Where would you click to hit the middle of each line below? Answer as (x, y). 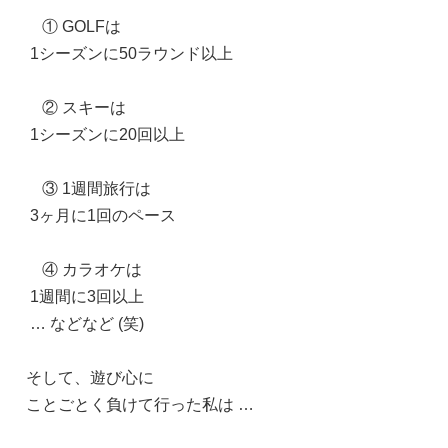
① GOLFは (73, 26)
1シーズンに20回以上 (105, 134)
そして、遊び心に (90, 377)
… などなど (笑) (85, 323)
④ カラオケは (84, 269)
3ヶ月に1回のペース (101, 215)
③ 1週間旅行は (88, 188)
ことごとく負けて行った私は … (140, 404)
